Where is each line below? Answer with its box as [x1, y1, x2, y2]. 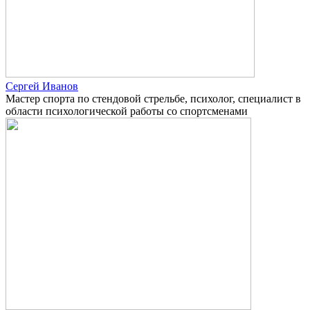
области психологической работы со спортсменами [6, 104, 248, 117]
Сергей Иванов [6, 80, 78, 92]
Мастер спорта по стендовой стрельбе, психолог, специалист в [6, 92, 301, 104]
